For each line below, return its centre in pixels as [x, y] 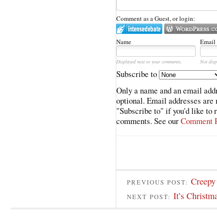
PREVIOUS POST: [159, 182]
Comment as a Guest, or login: [156, 19]
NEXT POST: [150, 197]
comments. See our [148, 121]
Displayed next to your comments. [149, 62]
